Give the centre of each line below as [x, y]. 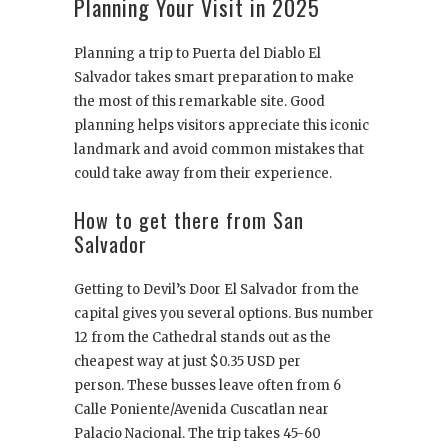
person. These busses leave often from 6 [207, 386]
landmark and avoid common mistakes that [219, 150]
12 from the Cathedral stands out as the [202, 338]
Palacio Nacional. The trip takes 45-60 [197, 434]
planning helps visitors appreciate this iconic [221, 126]
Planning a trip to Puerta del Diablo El [197, 54]
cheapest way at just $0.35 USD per [187, 362]
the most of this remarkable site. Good [199, 102]
